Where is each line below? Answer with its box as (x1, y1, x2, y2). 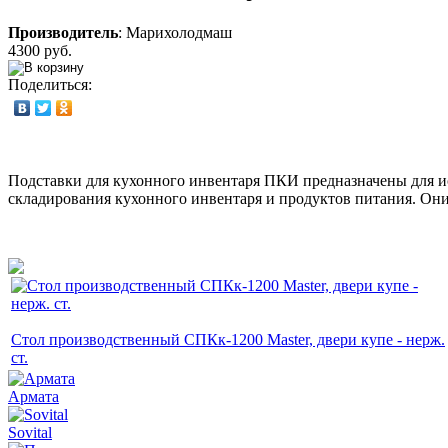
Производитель (8, 23, 118, 41)
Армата (8, 387, 59, 405)
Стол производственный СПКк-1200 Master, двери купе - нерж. (11, 330, 445, 348)
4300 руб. (8, 41, 72, 59)
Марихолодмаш (126, 23, 232, 41)
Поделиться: (8, 75, 92, 93)
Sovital (8, 423, 52, 441)
